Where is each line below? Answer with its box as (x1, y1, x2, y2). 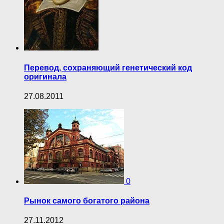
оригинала (24, 72, 66, 81)
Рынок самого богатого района (24, 196, 149, 205)
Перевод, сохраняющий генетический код (24, 63, 192, 72)
